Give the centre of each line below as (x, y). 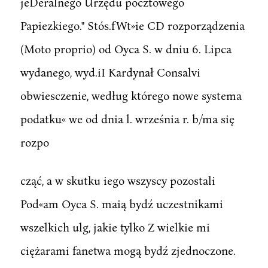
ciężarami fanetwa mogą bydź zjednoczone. (128, 250)
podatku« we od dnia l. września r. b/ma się (127, 118)
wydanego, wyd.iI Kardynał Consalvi (110, 72)
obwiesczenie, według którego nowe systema (131, 95)
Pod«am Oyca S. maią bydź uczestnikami (121, 203)
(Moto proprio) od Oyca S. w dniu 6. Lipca (126, 48)
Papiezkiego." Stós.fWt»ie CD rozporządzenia (132, 25)
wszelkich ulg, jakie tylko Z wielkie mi (115, 227)
